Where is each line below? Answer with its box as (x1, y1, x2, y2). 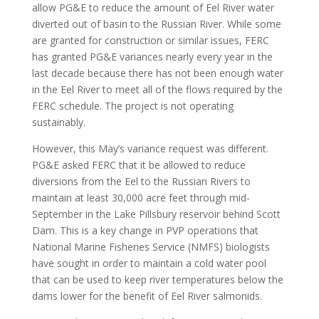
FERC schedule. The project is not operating (31, 99, 234, 113)
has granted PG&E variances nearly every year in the (31, 50, 273, 63)
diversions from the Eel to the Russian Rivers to (31, 174, 251, 188)
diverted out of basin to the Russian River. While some (31, 17, 281, 31)
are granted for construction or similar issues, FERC (31, 33, 269, 47)
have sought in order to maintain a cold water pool (31, 256, 266, 270)
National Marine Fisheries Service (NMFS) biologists (31, 240, 270, 253)
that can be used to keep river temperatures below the (31, 273, 283, 286)
